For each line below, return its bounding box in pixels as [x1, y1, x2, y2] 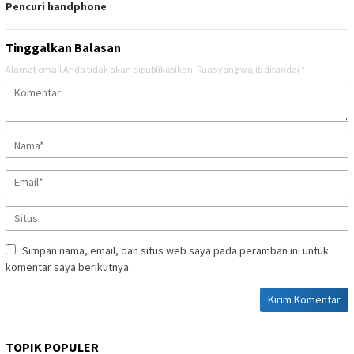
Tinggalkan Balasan [6, 40, 121, 56]
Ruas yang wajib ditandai [197, 63, 301, 76]
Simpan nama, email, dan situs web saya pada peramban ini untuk [22, 243, 329, 258]
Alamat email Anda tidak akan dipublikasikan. [6, 63, 195, 76]
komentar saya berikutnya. [6, 260, 131, 275]
